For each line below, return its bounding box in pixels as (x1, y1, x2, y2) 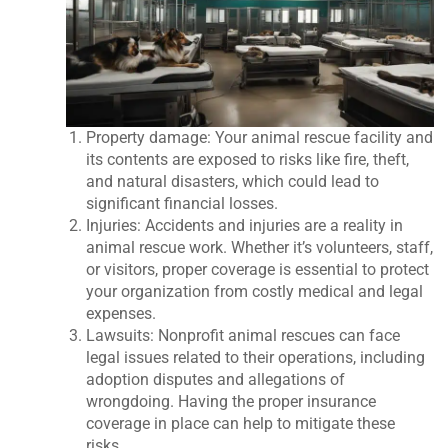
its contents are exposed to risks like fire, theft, (86, 150, 410, 169)
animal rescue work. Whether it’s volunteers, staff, (86, 238, 434, 257)
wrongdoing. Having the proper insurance (86, 392, 377, 411)
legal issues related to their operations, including (86, 348, 426, 367)
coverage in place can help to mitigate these (86, 414, 396, 433)
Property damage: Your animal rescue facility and (86, 128, 434, 147)
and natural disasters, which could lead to (86, 172, 380, 191)
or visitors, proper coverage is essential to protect (86, 260, 430, 279)
